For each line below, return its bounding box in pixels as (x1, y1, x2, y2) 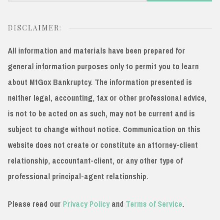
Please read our (8, 198, 63, 209)
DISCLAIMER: (8, 23, 62, 32)
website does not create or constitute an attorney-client (8, 139, 198, 150)
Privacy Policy (63, 198, 110, 209)
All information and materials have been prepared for (8, 45, 185, 56)
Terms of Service (126, 198, 182, 209)
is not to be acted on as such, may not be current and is (8, 108, 195, 119)
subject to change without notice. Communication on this (8, 123, 200, 135)
